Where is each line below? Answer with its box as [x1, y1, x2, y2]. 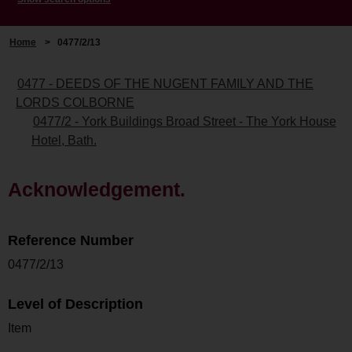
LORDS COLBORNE [16, 95, 134, 109]
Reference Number [8, 232, 134, 248]
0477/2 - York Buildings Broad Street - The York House [33, 114, 336, 128]
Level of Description [8, 295, 143, 312]
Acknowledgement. [8, 178, 185, 200]
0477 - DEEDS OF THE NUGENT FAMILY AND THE [17, 76, 313, 90]
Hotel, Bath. [31, 133, 97, 147]
